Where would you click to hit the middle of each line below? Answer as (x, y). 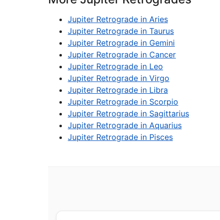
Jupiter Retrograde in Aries (118, 19)
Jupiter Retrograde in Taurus (121, 31)
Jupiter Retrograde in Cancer (122, 55)
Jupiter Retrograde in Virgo (119, 78)
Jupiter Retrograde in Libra (118, 90)
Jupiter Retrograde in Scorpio (123, 102)
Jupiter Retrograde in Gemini (121, 43)
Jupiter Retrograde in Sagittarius (128, 113)
